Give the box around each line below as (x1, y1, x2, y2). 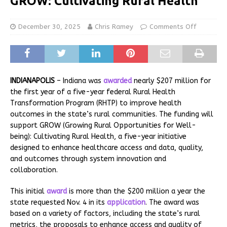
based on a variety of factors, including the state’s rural (10, 209, 200, 218)
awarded (103, 76, 132, 85)
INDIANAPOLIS (10, 76, 55, 85)
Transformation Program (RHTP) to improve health (10, 98, 181, 107)
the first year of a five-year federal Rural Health (10, 87, 175, 96)
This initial (10, 186, 47, 196)
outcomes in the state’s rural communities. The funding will (10, 109, 213, 119)
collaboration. (10, 165, 62, 174)
